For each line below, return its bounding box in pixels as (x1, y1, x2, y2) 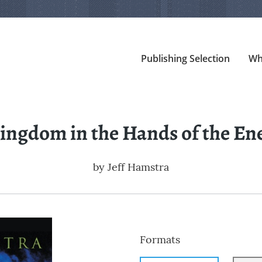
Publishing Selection (140, 52, 230, 65)
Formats (140, 233, 180, 247)
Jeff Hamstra (108, 160, 169, 174)
